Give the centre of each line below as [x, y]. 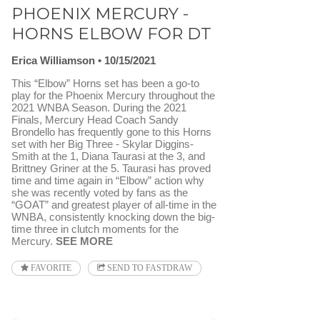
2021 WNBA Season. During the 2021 [99, 108]
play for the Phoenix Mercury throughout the [113, 96]
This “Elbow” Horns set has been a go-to [105, 84]
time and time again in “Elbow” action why [108, 181]
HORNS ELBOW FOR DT [111, 33]
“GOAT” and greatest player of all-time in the [114, 205]
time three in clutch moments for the [95, 229]
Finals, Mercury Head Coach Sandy [95, 120]
